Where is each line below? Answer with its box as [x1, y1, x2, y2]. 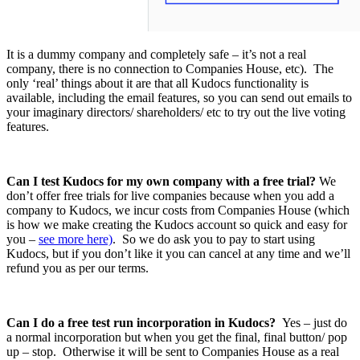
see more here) [39, 231, 112, 246]
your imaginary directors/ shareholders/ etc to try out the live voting [6, 104, 346, 119]
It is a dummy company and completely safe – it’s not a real [6, 47, 306, 61]
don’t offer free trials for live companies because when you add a [6, 188, 334, 202]
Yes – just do [282, 315, 347, 329]
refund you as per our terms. [6, 260, 149, 275]
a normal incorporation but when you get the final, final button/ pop [6, 329, 347, 344]
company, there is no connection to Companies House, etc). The [6, 61, 333, 76]
